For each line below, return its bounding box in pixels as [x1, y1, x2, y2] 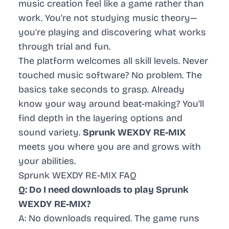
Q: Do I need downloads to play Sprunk [18, 184, 189, 196]
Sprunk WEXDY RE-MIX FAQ [18, 170, 136, 181]
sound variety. [18, 127, 83, 139]
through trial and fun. [18, 41, 110, 53]
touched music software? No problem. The [18, 70, 202, 81]
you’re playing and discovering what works [18, 27, 206, 38]
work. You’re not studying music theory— [18, 12, 197, 24]
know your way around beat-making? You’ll [18, 98, 204, 110]
